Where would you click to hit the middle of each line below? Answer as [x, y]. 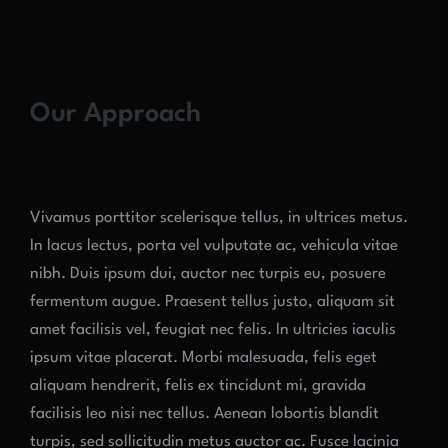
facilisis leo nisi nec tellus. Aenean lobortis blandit [204, 413]
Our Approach [115, 113]
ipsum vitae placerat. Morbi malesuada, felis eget [203, 357]
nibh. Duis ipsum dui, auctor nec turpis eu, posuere [208, 273]
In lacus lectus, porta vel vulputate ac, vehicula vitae [214, 245]
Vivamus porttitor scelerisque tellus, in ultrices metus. [219, 217]
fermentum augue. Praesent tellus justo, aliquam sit [212, 301]
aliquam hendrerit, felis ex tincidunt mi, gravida [198, 385]
